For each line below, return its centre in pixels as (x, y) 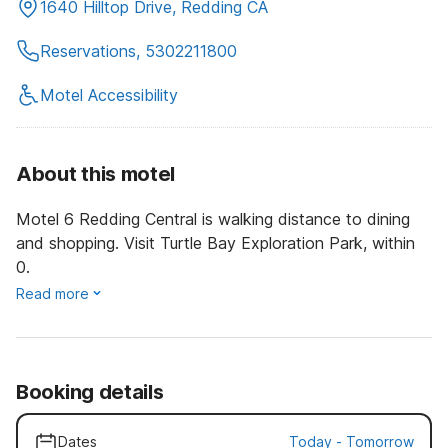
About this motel (96, 173)
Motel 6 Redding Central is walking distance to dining (213, 218)
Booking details (90, 391)
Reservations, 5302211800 (138, 50)
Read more (52, 293)
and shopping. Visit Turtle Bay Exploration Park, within (215, 242)
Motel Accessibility (109, 94)
